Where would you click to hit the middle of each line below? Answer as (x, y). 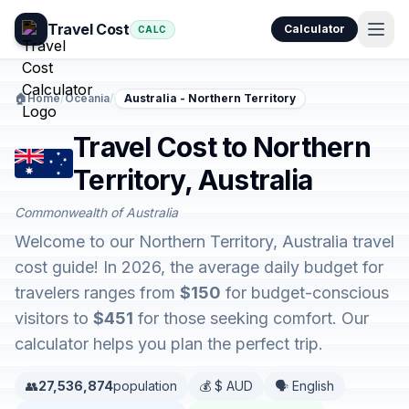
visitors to (54, 318)
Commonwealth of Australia (96, 212)
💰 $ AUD (226, 386)
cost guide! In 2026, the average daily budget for (199, 267)
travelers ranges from (97, 293)
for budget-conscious (305, 293)
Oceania (87, 98)
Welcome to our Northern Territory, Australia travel (204, 241)
